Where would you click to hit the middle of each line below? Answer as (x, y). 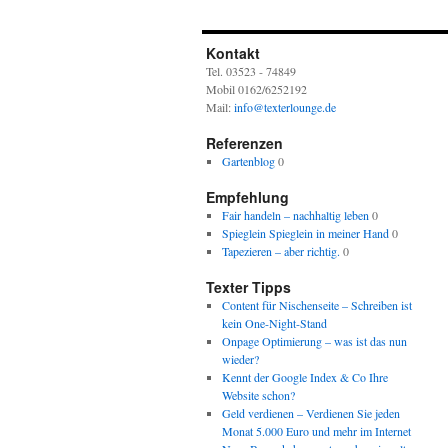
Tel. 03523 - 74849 (251, 71)
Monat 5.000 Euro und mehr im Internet (316, 431)
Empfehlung (247, 197)
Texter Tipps (248, 287)
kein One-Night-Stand (274, 323)
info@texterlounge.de (285, 107)
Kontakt (233, 53)
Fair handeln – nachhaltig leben (295, 215)
